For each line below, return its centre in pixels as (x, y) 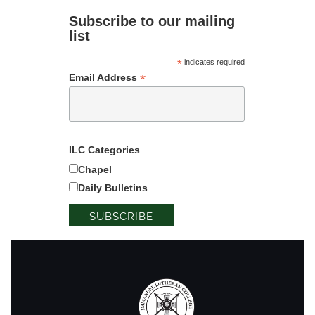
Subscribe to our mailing (152, 21)
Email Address (104, 77)
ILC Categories (104, 149)
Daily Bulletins (112, 187)
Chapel (95, 169)
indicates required (213, 62)
